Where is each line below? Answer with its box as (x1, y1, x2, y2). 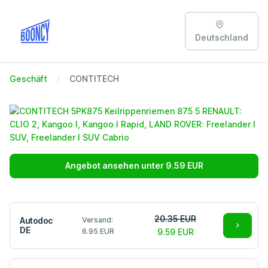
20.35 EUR (154, 214, 197, 224)
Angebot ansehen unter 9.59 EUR (65, 160, 203, 171)
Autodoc (20, 215, 53, 226)
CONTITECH (69, 73, 119, 84)
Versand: (81, 215, 113, 225)
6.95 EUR (81, 227, 114, 236)
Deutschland (195, 32, 248, 42)
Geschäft (10, 73, 47, 84)
